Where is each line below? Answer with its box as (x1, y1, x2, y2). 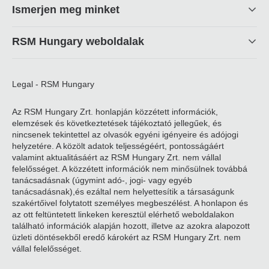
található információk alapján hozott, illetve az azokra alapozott (12, 221, 250, 231)
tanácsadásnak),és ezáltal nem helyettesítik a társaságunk (12, 187, 234, 196)
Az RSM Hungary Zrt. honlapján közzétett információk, (12, 107, 218, 116)
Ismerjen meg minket (12, 4, 119, 16)
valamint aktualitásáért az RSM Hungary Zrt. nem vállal (12, 153, 221, 162)
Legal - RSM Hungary (12, 79, 94, 89)
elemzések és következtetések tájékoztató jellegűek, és (12, 118, 222, 128)
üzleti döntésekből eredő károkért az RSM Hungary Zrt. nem (12, 232, 241, 242)
